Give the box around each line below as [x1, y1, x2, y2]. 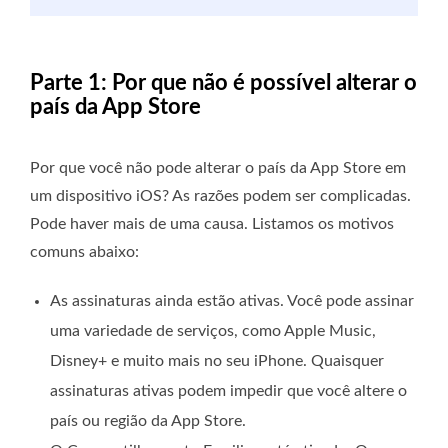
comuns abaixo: [30, 244, 139, 261]
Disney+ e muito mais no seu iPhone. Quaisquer [50, 353, 384, 370]
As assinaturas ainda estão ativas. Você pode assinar [50, 293, 414, 310]
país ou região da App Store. [50, 413, 246, 430]
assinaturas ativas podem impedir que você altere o [50, 383, 407, 400]
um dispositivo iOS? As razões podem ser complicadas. [30, 188, 411, 205]
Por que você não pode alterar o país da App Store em [30, 160, 406, 177]
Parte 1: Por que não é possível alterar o [30, 72, 417, 95]
